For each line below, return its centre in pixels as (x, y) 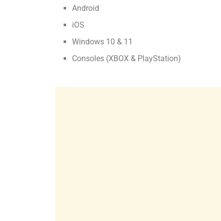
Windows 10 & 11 (103, 41)
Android (86, 8)
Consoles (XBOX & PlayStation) (127, 58)
